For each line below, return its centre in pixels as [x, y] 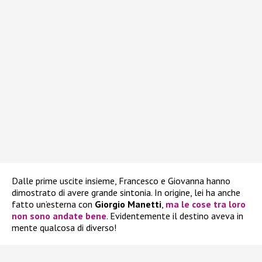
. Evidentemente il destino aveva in [175, 216]
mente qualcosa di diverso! [64, 227]
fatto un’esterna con [53, 204]
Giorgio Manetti [128, 204]
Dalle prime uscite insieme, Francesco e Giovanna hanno [121, 180]
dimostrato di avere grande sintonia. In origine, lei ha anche [126, 192]
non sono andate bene [59, 216]
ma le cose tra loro [206, 204]
